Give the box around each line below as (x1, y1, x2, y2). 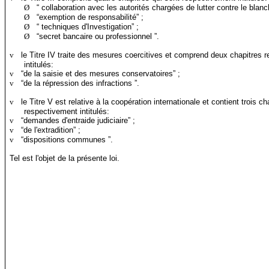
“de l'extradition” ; (21, 125, 81, 135)
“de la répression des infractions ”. (21, 79, 140, 88)
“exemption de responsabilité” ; (37, 13, 144, 22)
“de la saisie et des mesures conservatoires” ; (21, 69, 181, 79)
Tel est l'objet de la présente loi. (10, 154, 120, 163)
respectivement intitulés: (24, 107, 110, 116)
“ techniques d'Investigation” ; (37, 22, 139, 32)
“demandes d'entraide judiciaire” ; (21, 116, 136, 125)
